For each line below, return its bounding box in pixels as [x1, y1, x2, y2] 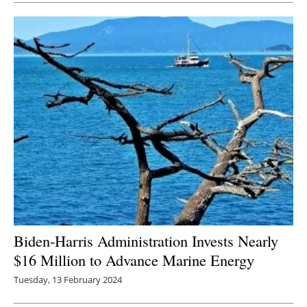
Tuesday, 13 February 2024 [14, 273, 122, 286]
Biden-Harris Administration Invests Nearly [14, 230, 278, 251]
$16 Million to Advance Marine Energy [14, 249, 254, 271]
